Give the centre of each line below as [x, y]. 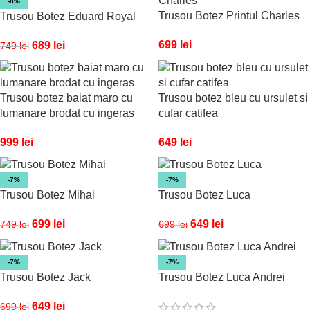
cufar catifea [188, 113]
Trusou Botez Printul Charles [229, 15]
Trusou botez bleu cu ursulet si [233, 98]
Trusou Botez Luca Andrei [222, 277]
